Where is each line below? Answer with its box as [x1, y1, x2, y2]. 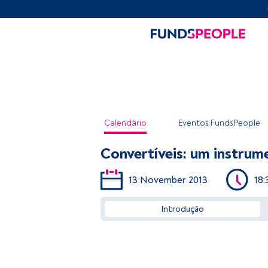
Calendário [104, 118, 147, 128]
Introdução [161, 204, 204, 214]
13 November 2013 [129, 173, 208, 186]
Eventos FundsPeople [178, 118, 260, 128]
